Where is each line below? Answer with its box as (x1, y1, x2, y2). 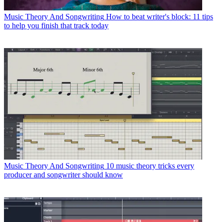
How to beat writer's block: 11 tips (106, 12, 213, 21)
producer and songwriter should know (4, 170, 123, 179)
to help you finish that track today (4, 21, 109, 30)
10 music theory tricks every (106, 161, 194, 170)
